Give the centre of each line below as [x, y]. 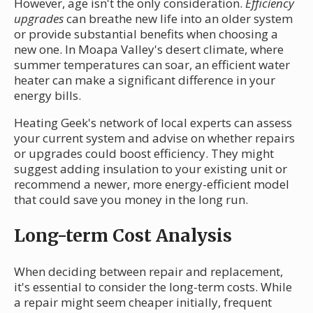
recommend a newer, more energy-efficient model [152, 184]
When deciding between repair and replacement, [148, 272]
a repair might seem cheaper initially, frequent [143, 303]
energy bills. [48, 96]
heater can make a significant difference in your [145, 80]
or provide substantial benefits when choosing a [146, 34]
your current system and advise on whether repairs [154, 138]
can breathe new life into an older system [178, 19]
